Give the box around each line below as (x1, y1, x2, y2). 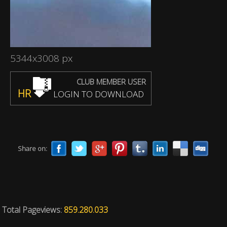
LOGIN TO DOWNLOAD (51, 88, 144, 100)
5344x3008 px (10, 52, 72, 65)
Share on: (18, 144, 47, 153)
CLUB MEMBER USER (77, 77, 146, 87)
